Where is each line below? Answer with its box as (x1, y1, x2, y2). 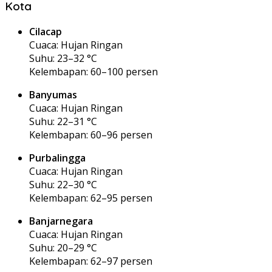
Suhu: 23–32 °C (29, 51, 97, 65)
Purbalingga (29, 151, 86, 165)
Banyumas (29, 87, 77, 101)
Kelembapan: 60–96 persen (29, 127, 152, 141)
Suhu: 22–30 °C (29, 177, 97, 191)
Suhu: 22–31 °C (29, 114, 97, 128)
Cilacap (29, 24, 62, 38)
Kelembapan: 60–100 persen (29, 64, 158, 78)
